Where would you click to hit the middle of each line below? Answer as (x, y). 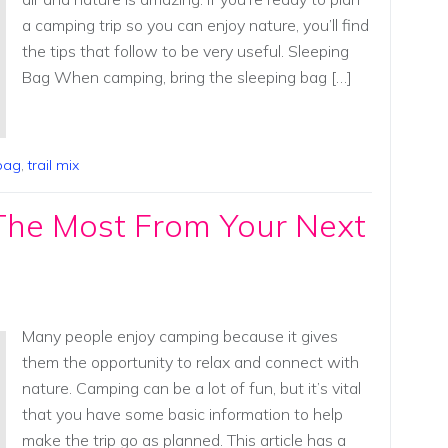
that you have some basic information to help (182, 413)
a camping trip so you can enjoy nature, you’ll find (195, 24)
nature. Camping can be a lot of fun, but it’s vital (191, 387)
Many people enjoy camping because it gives (179, 335)
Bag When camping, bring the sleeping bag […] (186, 76)
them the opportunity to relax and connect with (190, 361)
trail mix (53, 164)
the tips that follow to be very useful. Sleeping (185, 50)
